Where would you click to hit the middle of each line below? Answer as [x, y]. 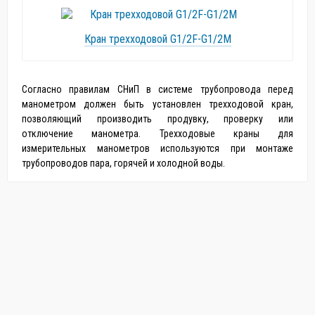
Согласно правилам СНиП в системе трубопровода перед [157, 89]
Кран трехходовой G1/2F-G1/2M [157, 39]
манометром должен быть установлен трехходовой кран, [157, 104]
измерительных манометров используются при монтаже [157, 148]
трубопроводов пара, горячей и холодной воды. [123, 163]
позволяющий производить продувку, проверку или [157, 119]
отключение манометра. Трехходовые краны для [157, 134]
